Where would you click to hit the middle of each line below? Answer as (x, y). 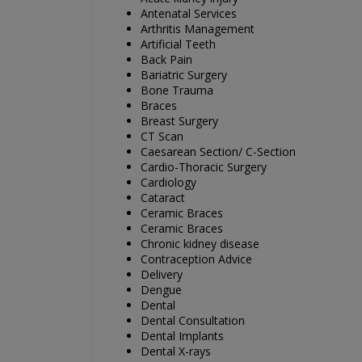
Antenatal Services (188, 14)
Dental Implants (182, 336)
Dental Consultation (192, 321)
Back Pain (166, 60)
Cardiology (168, 183)
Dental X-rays (175, 351)
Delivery (161, 275)
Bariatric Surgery (183, 75)
